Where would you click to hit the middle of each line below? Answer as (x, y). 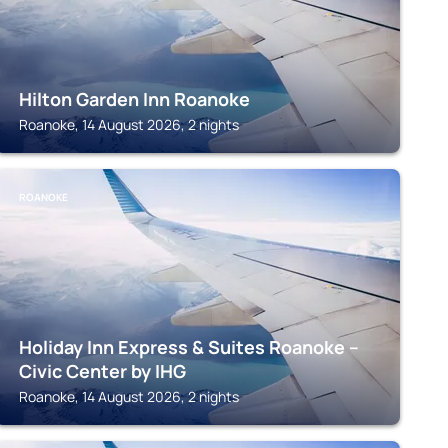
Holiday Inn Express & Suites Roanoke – (188, 347)
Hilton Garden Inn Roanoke (134, 99)
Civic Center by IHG (102, 371)
